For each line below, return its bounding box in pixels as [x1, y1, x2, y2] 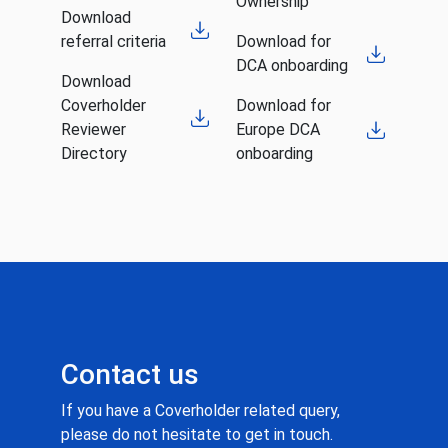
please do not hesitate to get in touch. [60, 425, 333, 444]
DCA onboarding [236, 56, 348, 75]
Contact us [60, 358, 199, 391]
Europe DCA [236, 120, 320, 139]
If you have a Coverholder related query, [60, 401, 340, 420]
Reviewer [60, 120, 126, 139]
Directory [60, 144, 127, 163]
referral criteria [60, 32, 166, 51]
